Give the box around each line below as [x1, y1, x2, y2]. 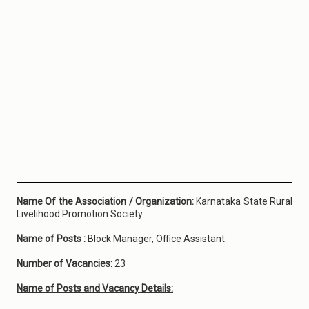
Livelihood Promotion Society [17, 208, 143, 219]
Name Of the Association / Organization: [17, 196, 197, 207]
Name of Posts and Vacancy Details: [17, 283, 173, 294]
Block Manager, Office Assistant [88, 233, 225, 244]
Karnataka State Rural [196, 196, 292, 207]
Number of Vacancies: [17, 258, 114, 269]
